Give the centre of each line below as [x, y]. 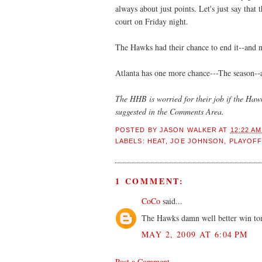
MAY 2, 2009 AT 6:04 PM [195, 235]
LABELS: [131, 141]
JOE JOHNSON [197, 141]
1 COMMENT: [150, 181]
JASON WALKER [188, 130]
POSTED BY [137, 130]
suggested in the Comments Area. [170, 112]
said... [171, 201]
